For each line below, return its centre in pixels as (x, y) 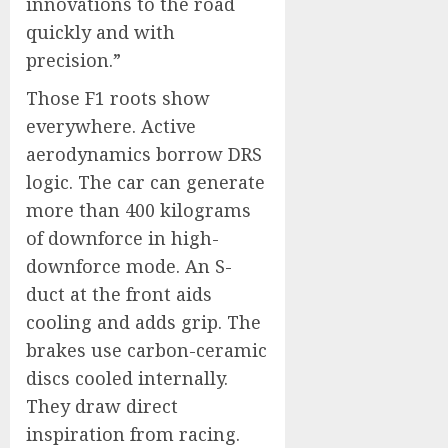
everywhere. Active (111, 126)
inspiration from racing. (133, 434)
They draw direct (102, 406)
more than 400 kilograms (138, 210)
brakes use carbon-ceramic (146, 350)
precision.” (73, 60)
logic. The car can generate (145, 182)
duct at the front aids (119, 294)
